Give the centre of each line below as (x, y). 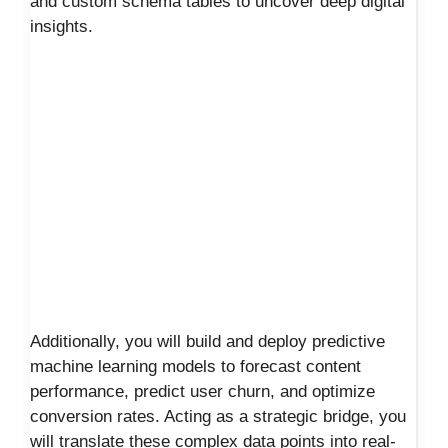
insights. (61, 26)
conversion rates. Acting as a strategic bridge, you (218, 417)
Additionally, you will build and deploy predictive (207, 342)
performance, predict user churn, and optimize (202, 392)
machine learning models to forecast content (195, 367)
